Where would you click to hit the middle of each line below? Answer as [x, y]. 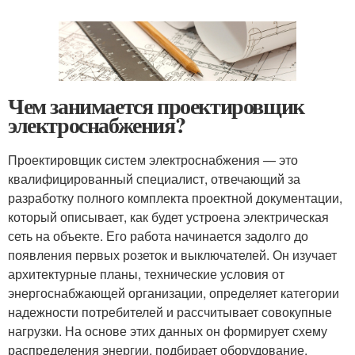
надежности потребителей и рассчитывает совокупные [170, 312]
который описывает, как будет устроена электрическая [168, 217]
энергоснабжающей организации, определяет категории [174, 293]
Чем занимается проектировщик [156, 106]
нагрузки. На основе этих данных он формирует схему [168, 331]
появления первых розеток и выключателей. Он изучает [172, 255]
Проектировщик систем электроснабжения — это [153, 160]
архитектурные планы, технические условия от [146, 274]
